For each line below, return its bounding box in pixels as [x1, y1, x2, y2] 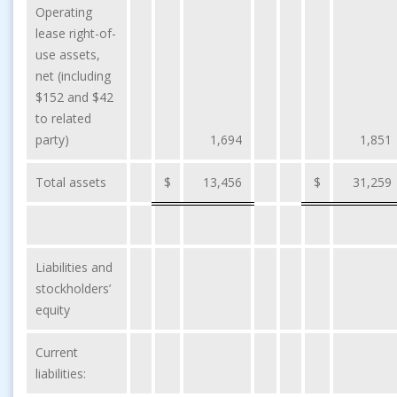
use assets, [35, 45, 100, 63]
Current [35, 343, 78, 361]
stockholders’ [35, 279, 111, 297]
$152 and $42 [35, 88, 113, 105]
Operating [35, 3, 92, 20]
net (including [35, 66, 111, 84]
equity [35, 300, 70, 318]
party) [35, 130, 69, 148]
